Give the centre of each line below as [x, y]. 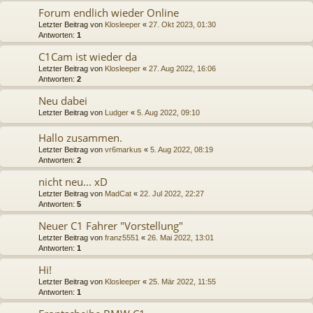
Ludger [117, 112]
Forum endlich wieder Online [109, 12]
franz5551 [122, 237]
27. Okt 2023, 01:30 [182, 24]
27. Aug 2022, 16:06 [182, 68]
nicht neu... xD [73, 181]
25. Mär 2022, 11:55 [182, 281]
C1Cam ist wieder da [88, 56]
